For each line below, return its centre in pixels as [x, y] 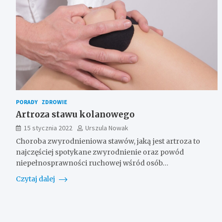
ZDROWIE [55, 102]
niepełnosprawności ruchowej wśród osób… [92, 163]
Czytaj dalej [36, 179]
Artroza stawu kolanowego [75, 115]
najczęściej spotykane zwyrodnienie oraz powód [100, 152]
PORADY [27, 102]
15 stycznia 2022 [48, 128]
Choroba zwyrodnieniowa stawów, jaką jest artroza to [108, 141]
